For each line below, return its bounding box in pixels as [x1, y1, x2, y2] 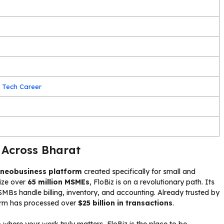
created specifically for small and [82, 166, 195, 176]
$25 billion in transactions [78, 198, 172, 207]
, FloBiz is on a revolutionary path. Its [89, 177, 214, 186]
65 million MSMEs [27, 177, 89, 186]
